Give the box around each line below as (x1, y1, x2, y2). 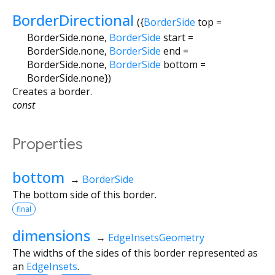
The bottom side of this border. (12, 187, 157, 201)
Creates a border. (12, 84, 92, 98)
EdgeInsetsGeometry (107, 230, 204, 244)
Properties (12, 134, 83, 153)
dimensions (12, 225, 90, 246)
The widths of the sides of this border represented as (12, 246, 258, 260)
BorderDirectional (12, 9, 134, 30)
